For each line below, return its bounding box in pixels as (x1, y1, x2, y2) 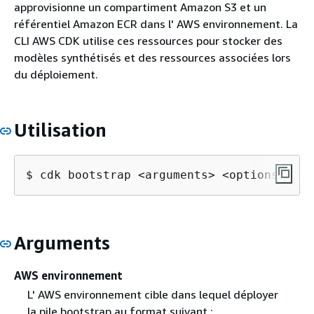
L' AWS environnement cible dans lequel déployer (27, 287, 278, 302)
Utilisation (14, 119, 107, 141)
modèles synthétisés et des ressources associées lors (14, 50, 291, 64)
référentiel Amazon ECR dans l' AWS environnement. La (14, 17, 298, 31)
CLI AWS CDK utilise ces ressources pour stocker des (14, 34, 282, 48)
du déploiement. (14, 67, 98, 81)
